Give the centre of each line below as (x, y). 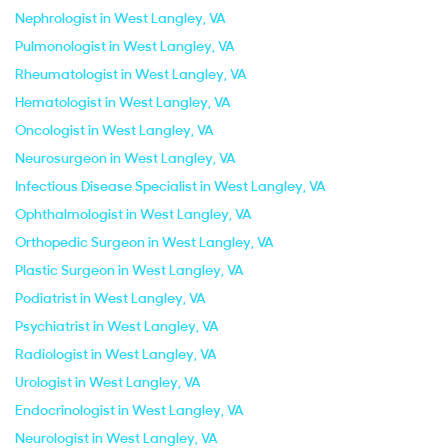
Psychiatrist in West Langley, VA (117, 326)
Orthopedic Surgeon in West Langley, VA (144, 242)
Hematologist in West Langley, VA (123, 102)
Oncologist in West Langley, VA (114, 130)
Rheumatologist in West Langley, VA (131, 74)
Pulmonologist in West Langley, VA (125, 46)
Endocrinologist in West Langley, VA (129, 410)
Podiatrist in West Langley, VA (110, 298)
